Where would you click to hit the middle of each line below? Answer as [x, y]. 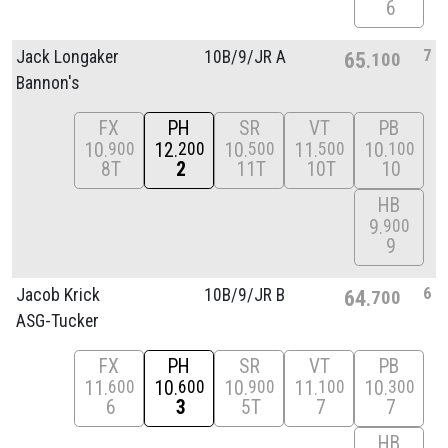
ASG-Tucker [57, 320]
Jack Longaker [67, 56]
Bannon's [47, 82]
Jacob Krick [58, 294]
